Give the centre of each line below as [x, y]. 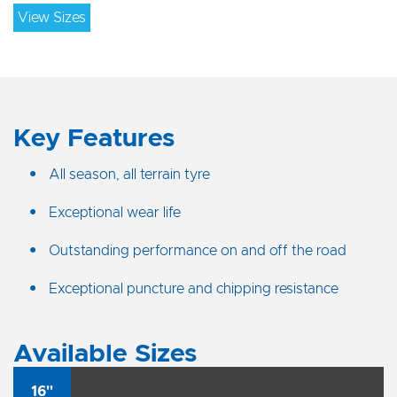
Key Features [94, 139]
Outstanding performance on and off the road [198, 250]
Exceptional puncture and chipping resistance [194, 288]
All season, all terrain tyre [129, 174]
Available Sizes [105, 354]
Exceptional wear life [115, 212]
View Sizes [52, 18]
